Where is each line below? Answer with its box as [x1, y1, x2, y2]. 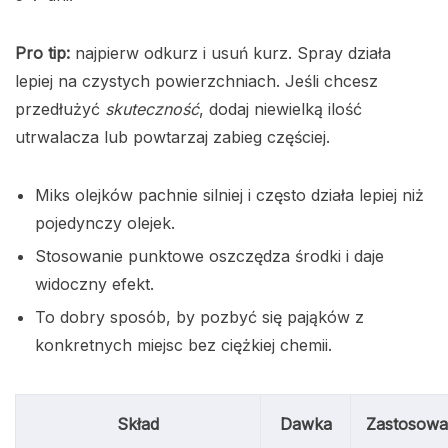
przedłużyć [15, 99, 105, 120]
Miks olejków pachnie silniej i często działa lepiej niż [35, 185, 424, 206]
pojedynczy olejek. [35, 213, 175, 234]
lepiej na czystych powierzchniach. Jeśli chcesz [15, 71, 378, 92]
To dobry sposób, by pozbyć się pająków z [35, 307, 364, 328]
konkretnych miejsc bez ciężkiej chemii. [35, 335, 332, 356]
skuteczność [105, 99, 199, 120]
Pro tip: [15, 43, 70, 64]
